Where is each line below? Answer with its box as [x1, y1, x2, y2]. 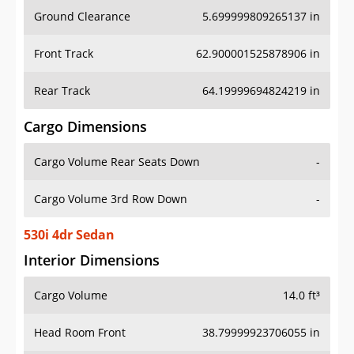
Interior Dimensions [24, 250, 160, 270]
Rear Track [34, 83, 90, 99]
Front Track [34, 46, 93, 62]
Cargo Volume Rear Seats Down [34, 154, 200, 170]
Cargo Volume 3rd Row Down [34, 191, 187, 207]
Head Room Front [34, 325, 126, 341]
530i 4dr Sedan [24, 226, 115, 244]
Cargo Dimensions [24, 117, 147, 137]
